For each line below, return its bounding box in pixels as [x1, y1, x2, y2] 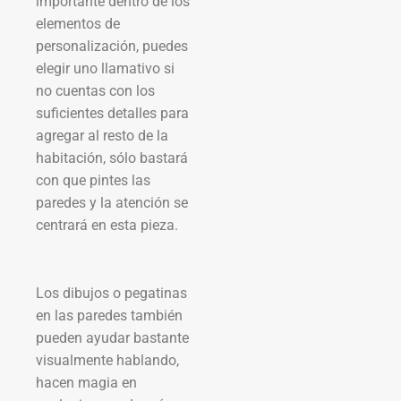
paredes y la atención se [36, 193, 188, 211]
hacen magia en [36, 373, 137, 391]
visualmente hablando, [36, 351, 179, 369]
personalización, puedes [36, 37, 188, 55]
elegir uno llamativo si [36, 59, 175, 77]
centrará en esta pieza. [36, 216, 178, 234]
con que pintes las [36, 171, 150, 189]
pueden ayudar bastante [36, 328, 189, 346]
